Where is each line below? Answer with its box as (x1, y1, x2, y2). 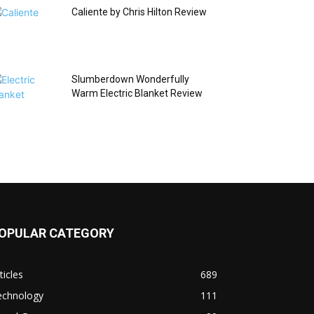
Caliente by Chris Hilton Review (71, 6, 207, 18)
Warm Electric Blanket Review (71, 88, 203, 100)
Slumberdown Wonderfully (71, 74, 189, 86)
